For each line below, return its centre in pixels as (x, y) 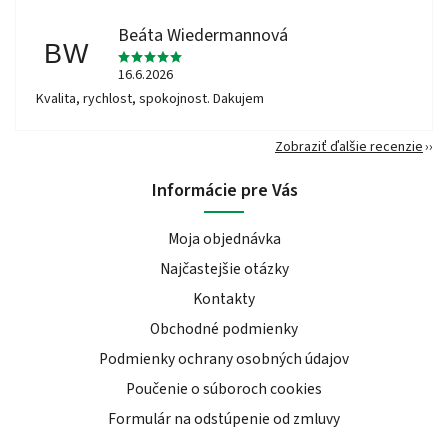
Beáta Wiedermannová (203, 35)
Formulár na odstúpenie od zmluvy (224, 419)
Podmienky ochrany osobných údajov (224, 359)
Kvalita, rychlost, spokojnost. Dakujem (150, 99)
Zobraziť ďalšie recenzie (349, 147)
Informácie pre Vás (224, 190)
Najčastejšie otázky (224, 269)
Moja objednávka (224, 239)
